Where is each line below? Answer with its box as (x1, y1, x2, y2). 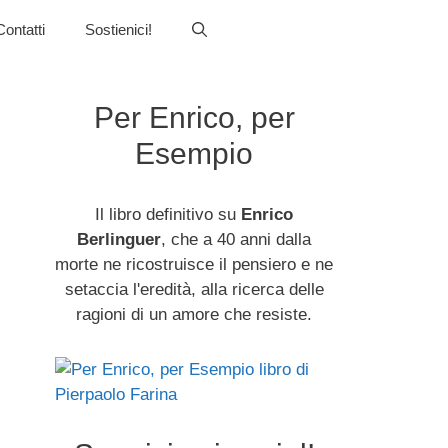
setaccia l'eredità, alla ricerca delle (64, 280, 324, 299)
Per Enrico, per (93, 101, 295, 134)
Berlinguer (77, 230, 162, 249)
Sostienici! (84, 21, 152, 38)
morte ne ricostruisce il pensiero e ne (55, 255, 334, 274)
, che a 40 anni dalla (161, 230, 312, 249)
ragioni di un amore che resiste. (76, 305, 313, 324)
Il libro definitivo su (95, 205, 242, 224)
